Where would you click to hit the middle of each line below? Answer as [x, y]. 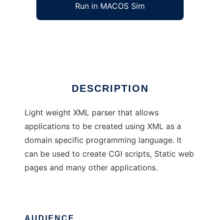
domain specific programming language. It [103, 140]
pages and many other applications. [91, 167]
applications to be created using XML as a [103, 126]
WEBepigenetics [55, 37]
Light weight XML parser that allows [92, 112]
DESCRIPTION [110, 88]
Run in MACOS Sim [110, 6]
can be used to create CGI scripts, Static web [109, 154]
